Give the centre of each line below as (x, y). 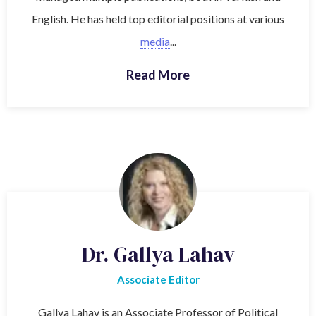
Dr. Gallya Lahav (158, 254)
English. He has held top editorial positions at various (158, 18)
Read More (158, 74)
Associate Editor (158, 279)
